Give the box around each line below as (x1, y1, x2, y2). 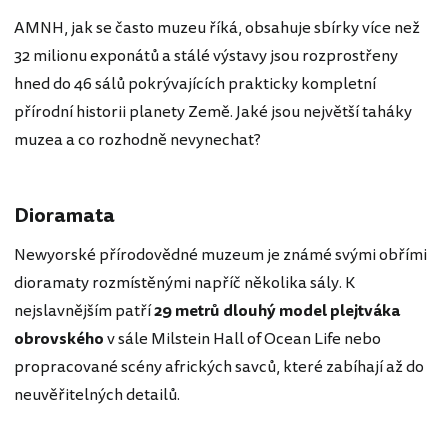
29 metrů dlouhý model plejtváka (154, 298, 400, 323)
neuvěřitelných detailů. (14, 382, 180, 407)
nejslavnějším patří (14, 298, 154, 323)
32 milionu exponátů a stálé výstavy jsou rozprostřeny (14, 43, 398, 68)
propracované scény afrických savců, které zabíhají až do (14, 354, 424, 379)
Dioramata (14, 200, 115, 230)
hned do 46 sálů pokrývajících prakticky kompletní (14, 71, 376, 96)
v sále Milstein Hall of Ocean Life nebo (107, 326, 381, 351)
